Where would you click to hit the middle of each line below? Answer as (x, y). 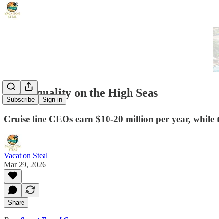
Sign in (52, 100)
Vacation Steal (26, 155)
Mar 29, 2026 (25, 164)
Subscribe (21, 100)
